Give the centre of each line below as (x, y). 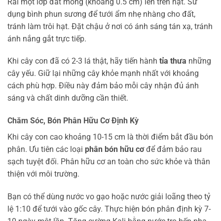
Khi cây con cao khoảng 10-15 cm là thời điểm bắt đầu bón (110, 137)
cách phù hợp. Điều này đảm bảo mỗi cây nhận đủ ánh (103, 86)
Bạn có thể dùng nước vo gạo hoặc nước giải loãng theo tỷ (109, 196)
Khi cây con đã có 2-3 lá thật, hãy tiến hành (83, 61)
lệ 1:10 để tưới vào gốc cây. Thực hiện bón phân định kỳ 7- (109, 209)
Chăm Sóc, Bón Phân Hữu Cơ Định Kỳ (73, 121)
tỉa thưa (173, 61)
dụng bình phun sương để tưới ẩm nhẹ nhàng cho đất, (101, 14)
